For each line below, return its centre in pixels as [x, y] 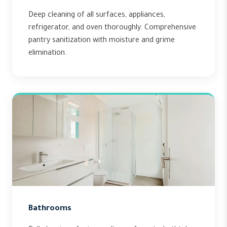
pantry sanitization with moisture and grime [102, 41]
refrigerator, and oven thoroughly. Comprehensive [112, 28]
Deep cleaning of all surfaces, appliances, [97, 16]
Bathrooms [50, 209]
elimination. [48, 54]
